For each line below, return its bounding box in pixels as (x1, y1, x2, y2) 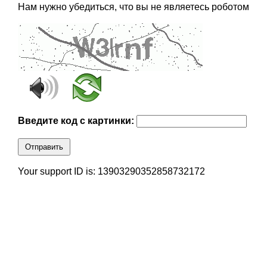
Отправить (24, 142, 63, 152)
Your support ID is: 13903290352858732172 (17, 166, 205, 177)
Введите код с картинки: (17, 116, 136, 126)
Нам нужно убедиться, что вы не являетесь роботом (17, 2, 249, 13)
